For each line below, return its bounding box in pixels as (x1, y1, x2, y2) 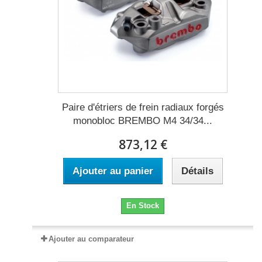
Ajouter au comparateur (49, 235, 134, 244)
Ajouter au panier (72, 166, 153, 177)
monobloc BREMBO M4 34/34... (73, 115, 212, 127)
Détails (181, 166, 213, 177)
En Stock (126, 201, 159, 211)
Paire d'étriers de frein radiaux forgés (61, 102, 224, 113)
